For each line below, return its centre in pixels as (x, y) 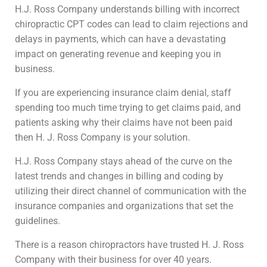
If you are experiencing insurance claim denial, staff (123, 93)
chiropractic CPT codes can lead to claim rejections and (131, 24)
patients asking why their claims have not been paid (124, 122)
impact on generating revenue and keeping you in (118, 54)
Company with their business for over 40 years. (113, 260)
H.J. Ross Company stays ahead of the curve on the (123, 161)
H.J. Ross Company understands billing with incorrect (127, 9)
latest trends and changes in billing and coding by (119, 176)
